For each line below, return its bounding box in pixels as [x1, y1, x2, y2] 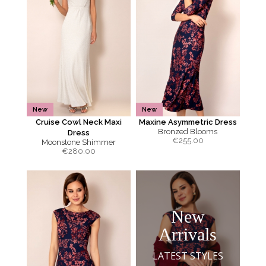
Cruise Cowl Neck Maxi [35, 118, 122, 126]
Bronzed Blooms [158, 127, 217, 136]
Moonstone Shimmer [41, 138, 116, 147]
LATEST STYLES [152, 249, 223, 262]
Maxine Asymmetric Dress [138, 118, 237, 126]
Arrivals [159, 224, 217, 244]
